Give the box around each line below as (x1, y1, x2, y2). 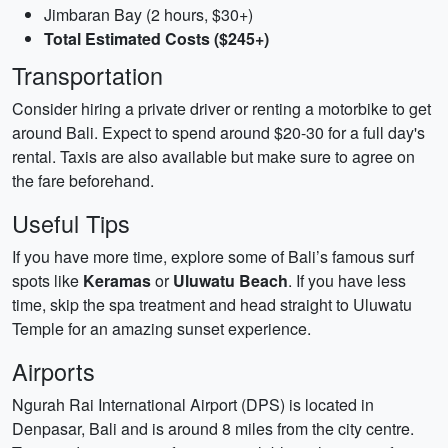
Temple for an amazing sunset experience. (12, 317, 311, 340)
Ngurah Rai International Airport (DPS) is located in (12, 393, 374, 416)
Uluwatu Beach (173, 269, 288, 292)
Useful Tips (12, 206, 130, 240)
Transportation (12, 58, 163, 92)
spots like (12, 269, 83, 292)
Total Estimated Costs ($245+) (44, 27, 269, 50)
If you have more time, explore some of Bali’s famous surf (12, 245, 414, 268)
